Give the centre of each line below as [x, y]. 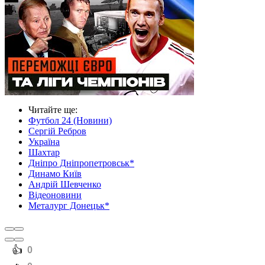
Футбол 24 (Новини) [70, 121]
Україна [44, 142]
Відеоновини [55, 195]
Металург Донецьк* [69, 206]
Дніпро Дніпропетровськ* [81, 163]
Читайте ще [52, 110]
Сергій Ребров [57, 131]
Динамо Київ [55, 174]
